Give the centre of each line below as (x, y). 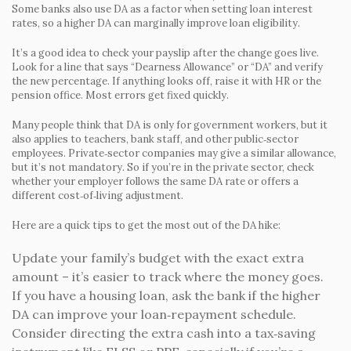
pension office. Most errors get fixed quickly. (120, 95)
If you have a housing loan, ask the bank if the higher (166, 295)
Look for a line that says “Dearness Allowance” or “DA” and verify (167, 67)
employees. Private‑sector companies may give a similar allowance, (174, 153)
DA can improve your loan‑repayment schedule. (154, 314)
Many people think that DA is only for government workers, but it (170, 125)
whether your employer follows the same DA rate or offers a (155, 181)
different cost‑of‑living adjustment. (98, 195)
